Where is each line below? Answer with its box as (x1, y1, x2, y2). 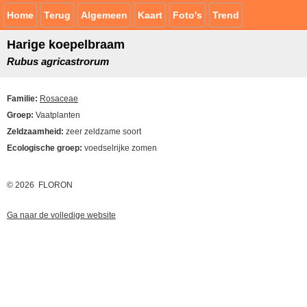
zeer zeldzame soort (66, 127, 141, 136)
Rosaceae (40, 94, 78, 103)
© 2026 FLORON (7, 180, 73, 190)
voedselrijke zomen (84, 143, 157, 153)
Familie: (7, 94, 40, 103)
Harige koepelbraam (7, 38, 125, 51)
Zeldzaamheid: (7, 127, 66, 136)
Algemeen (81, 10, 127, 21)
